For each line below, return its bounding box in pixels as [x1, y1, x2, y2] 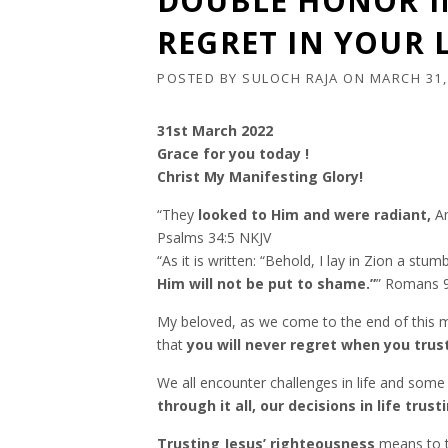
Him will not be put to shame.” [157, 274, 376, 293]
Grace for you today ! [157, 144, 309, 163]
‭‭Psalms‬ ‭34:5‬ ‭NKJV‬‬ [157, 228, 271, 247]
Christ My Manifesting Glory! [157, 167, 363, 186]
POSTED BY [157, 69, 242, 87]
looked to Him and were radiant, [198, 205, 431, 224]
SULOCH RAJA [242, 69, 339, 87]
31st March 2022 [157, 121, 273, 140]
